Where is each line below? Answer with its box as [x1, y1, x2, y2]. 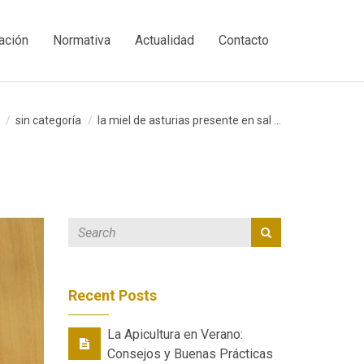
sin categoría [15, 113, 81, 127]
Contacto [219, 32, 269, 48]
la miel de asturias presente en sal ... [95, 113, 281, 127]
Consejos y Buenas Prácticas [106, 346, 273, 362]
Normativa [53, 32, 110, 48]
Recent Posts [67, 287, 157, 304]
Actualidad [135, 32, 194, 48]
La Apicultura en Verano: [106, 327, 243, 342]
